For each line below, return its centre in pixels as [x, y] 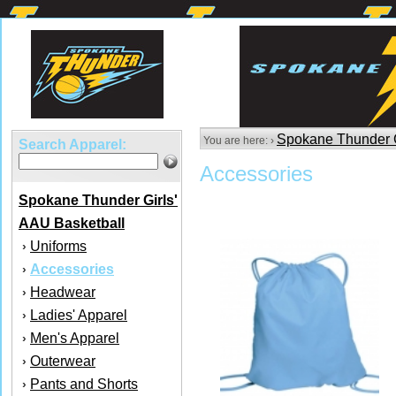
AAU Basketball [72, 223]
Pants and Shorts [84, 384]
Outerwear [63, 361]
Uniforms [58, 246]
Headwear [63, 292]
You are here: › [239, 141]
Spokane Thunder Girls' [98, 200]
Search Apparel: [72, 145]
